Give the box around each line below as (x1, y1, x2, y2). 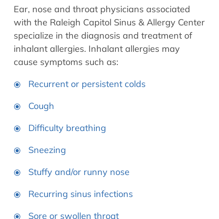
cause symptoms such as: (14, 56, 118, 68)
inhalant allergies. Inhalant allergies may (14, 43, 180, 55)
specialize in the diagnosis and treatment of (14, 30, 192, 42)
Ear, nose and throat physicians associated (14, 3, 190, 15)
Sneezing (28, 144, 66, 156)
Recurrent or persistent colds (28, 78, 146, 90)
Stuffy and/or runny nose (28, 166, 130, 178)
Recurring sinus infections (28, 188, 133, 200)
